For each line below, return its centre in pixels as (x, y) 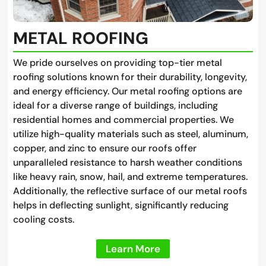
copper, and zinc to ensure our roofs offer (104, 148)
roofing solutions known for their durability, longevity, (130, 77)
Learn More (133, 248)
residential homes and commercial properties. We (123, 119)
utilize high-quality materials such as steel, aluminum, (130, 134)
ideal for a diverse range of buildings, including (115, 105)
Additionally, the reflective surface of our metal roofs (130, 191)
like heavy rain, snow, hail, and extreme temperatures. (130, 176)
